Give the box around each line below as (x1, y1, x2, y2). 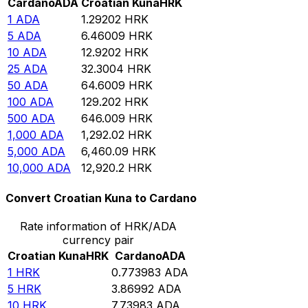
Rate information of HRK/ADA (19, 219, 177, 234)
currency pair (62, 233, 134, 247)
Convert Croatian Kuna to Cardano (5, 191, 197, 206)
